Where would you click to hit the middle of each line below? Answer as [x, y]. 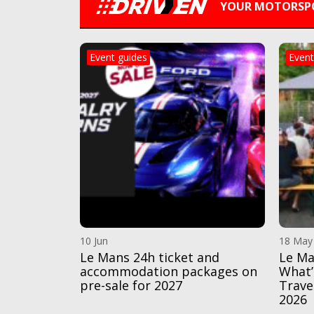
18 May [296, 241]
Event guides [118, 57]
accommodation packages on [169, 271]
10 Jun [94, 241]
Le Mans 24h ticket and [150, 257]
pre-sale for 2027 [131, 285]
